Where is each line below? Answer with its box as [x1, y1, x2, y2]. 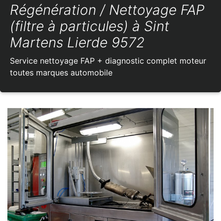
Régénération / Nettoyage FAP [10, 1, 204, 19]
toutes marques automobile [10, 68, 112, 78]
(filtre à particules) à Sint [10, 18, 169, 35]
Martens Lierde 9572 [10, 34, 145, 51]
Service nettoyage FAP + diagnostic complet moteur [10, 56, 206, 66]
